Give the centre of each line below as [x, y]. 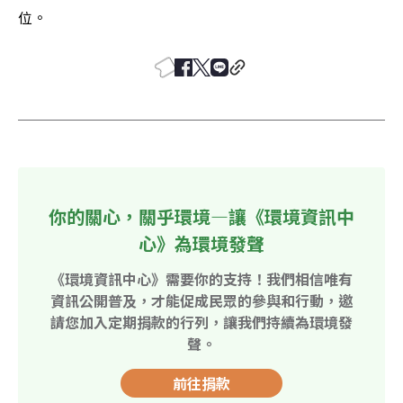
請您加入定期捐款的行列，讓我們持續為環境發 [201, 322]
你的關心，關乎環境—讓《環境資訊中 [201, 216]
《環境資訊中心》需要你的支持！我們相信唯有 [201, 278]
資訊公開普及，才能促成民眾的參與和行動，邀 [201, 300]
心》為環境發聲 [201, 243]
